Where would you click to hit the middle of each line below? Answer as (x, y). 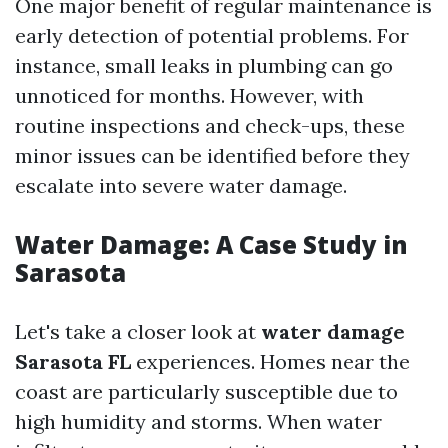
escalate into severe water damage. (181, 185)
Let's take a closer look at (138, 331)
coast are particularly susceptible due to (206, 391)
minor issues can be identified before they (212, 155)
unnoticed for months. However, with (189, 95)
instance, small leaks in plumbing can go (204, 65)
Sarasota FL (73, 361)
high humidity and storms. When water (198, 421)
